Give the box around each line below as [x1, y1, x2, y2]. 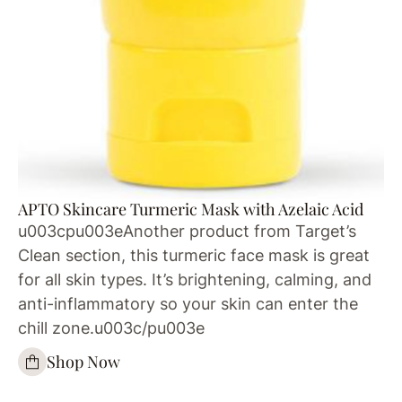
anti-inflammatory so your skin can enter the [18, 293, 358, 313]
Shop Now [47, 351, 120, 373]
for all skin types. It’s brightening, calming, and [18, 269, 371, 289]
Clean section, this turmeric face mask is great [18, 245, 370, 265]
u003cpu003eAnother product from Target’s [18, 221, 356, 240]
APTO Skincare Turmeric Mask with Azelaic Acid [18, 197, 363, 220]
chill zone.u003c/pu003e [18, 318, 205, 337]
